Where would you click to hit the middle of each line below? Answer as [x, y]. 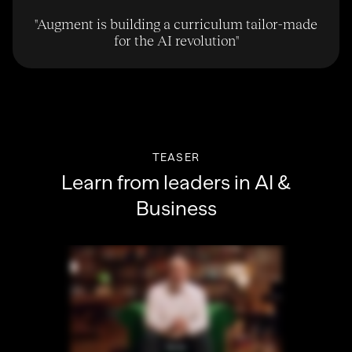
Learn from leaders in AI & [176, 182]
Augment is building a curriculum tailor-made [177, 24]
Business [176, 208]
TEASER [176, 157]
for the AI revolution [174, 40]
